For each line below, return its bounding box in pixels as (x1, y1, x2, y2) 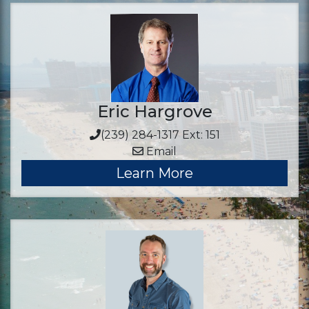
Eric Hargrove (97, 101, 212, 121)
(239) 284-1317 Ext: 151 (100, 128, 220, 141)
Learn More (116, 165, 193, 181)
